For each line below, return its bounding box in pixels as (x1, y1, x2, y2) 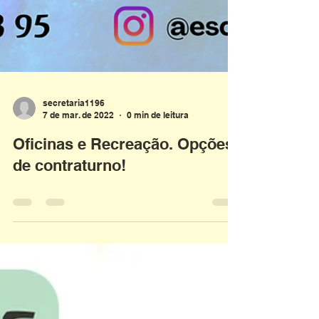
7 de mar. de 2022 (43, 141, 114, 152)
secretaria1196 (43, 129, 105, 140)
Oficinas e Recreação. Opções (13, 166, 234, 184)
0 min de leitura (127, 141, 189, 152)
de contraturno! (13, 187, 126, 206)
